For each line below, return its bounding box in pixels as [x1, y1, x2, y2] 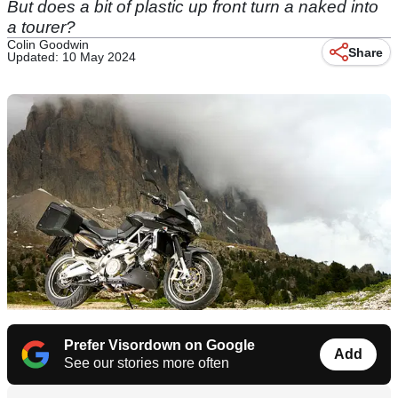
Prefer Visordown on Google [64, 338, 255, 354]
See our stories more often [64, 355, 229, 371]
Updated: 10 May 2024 [7, 50, 136, 64]
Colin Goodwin [7, 37, 89, 52]
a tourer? [7, 18, 76, 36]
